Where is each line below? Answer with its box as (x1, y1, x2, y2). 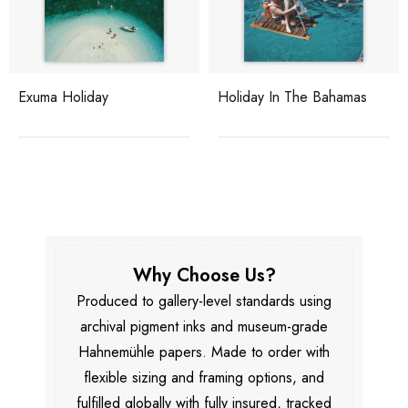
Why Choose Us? (132, 261, 276, 289)
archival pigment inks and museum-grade (80, 315, 328, 337)
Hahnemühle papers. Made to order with (78, 341, 330, 362)
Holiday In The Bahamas (218, 86, 367, 107)
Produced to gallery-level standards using (76, 290, 331, 311)
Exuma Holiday (18, 86, 108, 107)
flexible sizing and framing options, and (84, 366, 324, 388)
